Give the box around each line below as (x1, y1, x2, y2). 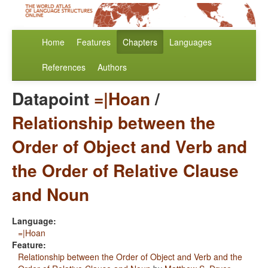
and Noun (12, 182, 89, 207)
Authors (98, 61, 127, 74)
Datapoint (12, 86, 94, 111)
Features (77, 36, 111, 48)
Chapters (123, 36, 157, 48)
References (42, 61, 86, 74)
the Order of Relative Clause (12, 158, 239, 183)
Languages (169, 36, 212, 48)
